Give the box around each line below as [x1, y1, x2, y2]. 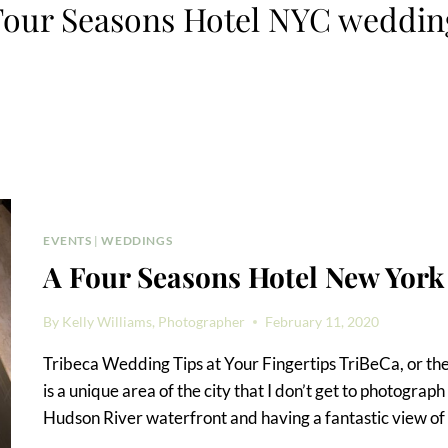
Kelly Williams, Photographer [62, 313, 246, 330]
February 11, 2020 [265, 313, 380, 330]
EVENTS [43, 233, 92, 249]
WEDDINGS [101, 233, 173, 249]
